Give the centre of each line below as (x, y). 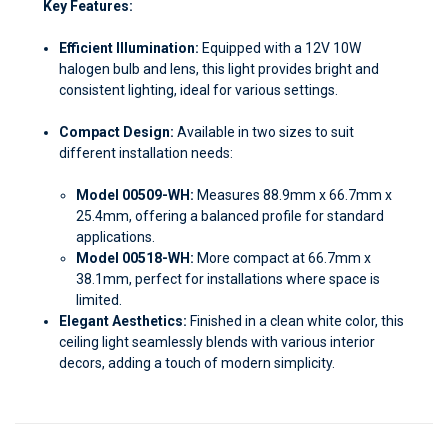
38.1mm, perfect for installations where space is (227, 278)
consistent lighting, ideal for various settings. (199, 89)
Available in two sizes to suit (264, 131)
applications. (115, 236)
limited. (98, 299)
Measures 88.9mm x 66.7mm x (292, 194)
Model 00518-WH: (134, 257)
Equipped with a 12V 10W (280, 47)
